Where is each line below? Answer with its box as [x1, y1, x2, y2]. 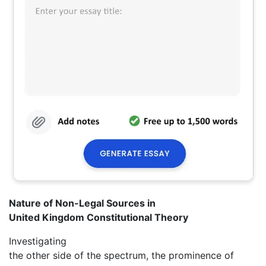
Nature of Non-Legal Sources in [9, 197, 156, 209]
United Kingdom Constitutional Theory [9, 211, 188, 223]
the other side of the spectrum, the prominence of [9, 249, 234, 261]
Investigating [9, 235, 66, 247]
